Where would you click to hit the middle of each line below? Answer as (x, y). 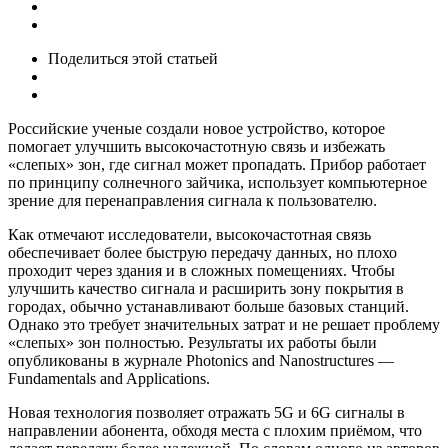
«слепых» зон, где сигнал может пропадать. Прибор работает (217, 164)
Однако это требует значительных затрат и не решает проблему (224, 324)
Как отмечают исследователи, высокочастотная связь (189, 234)
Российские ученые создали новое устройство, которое (196, 128)
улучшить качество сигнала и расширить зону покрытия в (206, 288)
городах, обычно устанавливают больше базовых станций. (208, 306)
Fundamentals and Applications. (109, 378)
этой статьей (175, 58)
